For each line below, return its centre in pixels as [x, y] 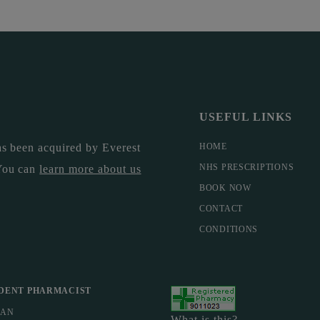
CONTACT [221, 209]
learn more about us [90, 169]
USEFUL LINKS [246, 117]
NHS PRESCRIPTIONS [247, 167]
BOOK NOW [225, 188]
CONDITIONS [229, 230]
